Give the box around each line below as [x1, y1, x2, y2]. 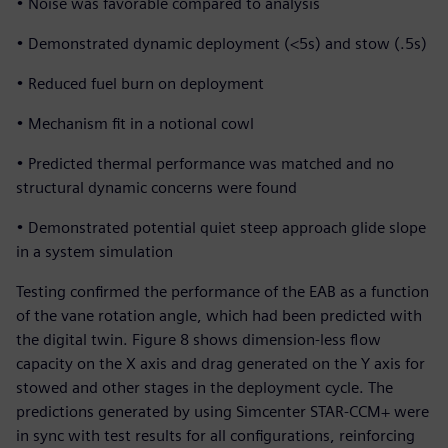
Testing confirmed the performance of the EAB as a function [16, 281, 429, 301]
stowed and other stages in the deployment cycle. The [16, 377, 393, 397]
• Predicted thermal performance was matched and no [16, 153, 394, 173]
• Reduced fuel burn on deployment [16, 73, 264, 93]
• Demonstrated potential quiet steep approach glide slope [16, 217, 426, 237]
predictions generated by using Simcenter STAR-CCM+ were [16, 401, 429, 421]
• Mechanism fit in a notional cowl [16, 113, 254, 133]
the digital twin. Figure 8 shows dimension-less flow [16, 329, 381, 349]
